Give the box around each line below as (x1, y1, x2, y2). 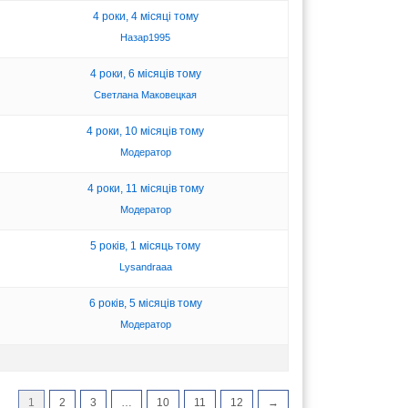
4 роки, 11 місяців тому (87, 181, 204, 195)
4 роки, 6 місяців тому (89, 66, 201, 80)
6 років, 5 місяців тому (88, 296, 202, 310)
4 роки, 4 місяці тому (92, 9, 199, 23)
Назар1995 (120, 31, 171, 43)
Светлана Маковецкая (94, 88, 198, 100)
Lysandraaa (118, 260, 172, 272)
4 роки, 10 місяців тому (87, 124, 205, 138)
